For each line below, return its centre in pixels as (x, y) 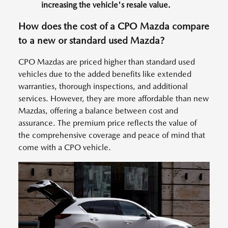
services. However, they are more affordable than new (113, 99)
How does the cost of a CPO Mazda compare (114, 26)
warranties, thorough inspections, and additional (103, 87)
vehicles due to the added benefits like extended (105, 74)
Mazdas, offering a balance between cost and (98, 111)
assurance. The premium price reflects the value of (108, 123)
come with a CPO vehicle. (65, 148)
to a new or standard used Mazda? (91, 41)
